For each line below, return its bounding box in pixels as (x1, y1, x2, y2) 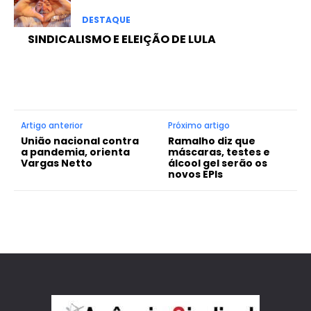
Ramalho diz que (168, 134, 256, 149)
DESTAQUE (81, 14, 131, 26)
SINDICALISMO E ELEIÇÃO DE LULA (28, 31, 216, 48)
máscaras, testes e (168, 145, 271, 160)
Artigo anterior (21, 119, 83, 132)
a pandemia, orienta (21, 145, 130, 160)
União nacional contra (21, 134, 139, 149)
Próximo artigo (168, 119, 230, 132)
